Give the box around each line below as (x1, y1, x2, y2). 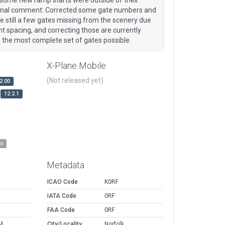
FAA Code (47, 206, 75, 214)
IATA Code (47, 192, 76, 200)
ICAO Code (47, 178, 78, 186)
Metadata (47, 160, 84, 171)
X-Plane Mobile (47, 60, 106, 71)
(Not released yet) (47, 76, 103, 85)
